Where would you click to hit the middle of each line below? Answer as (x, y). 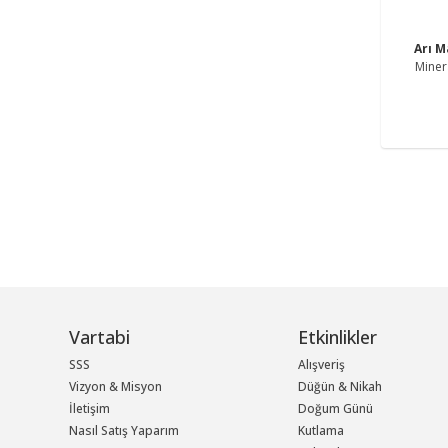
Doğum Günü (336, 409)
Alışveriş (322, 365)
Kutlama (321, 431)
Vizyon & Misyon (115, 387)
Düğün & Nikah (340, 387)
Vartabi (99, 337)
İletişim (89, 409)
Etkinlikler (338, 337)
